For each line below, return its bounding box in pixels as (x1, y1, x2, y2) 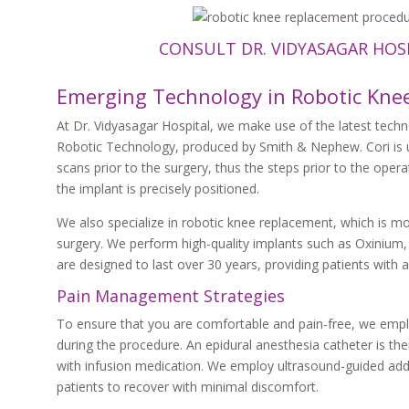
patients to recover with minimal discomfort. (57, 378, 319, 395)
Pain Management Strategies (57, 285, 285, 307)
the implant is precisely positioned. (57, 180, 259, 197)
